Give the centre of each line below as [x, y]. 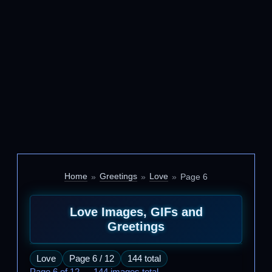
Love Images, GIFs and [136, 212]
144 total [144, 259]
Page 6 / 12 [92, 259]
